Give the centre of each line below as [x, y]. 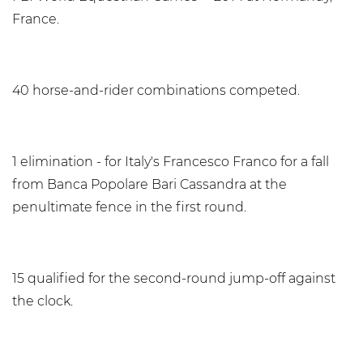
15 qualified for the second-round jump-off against [174, 278]
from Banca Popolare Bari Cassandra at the [149, 184]
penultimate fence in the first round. [129, 207]
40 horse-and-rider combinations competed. [156, 90]
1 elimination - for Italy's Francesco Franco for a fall [171, 162]
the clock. [43, 301]
